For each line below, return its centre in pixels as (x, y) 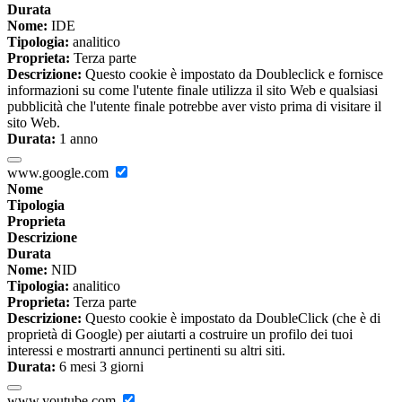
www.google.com (60, 172)
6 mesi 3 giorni (100, 366)
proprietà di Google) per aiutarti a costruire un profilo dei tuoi (180, 334)
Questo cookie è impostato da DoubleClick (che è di (231, 318)
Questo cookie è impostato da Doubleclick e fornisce (232, 74)
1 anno (77, 138)
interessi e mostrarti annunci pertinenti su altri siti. (146, 350)
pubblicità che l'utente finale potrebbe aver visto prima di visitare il (194, 106)
